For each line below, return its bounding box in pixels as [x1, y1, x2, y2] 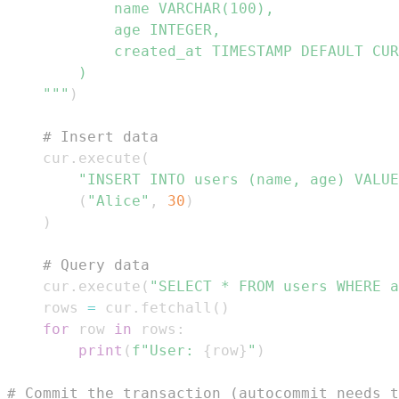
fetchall [141, 298, 212, 316]
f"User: [132, 341, 203, 359]
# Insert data [43, 127, 159, 145]
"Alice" [87, 191, 150, 209]
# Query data [43, 256, 150, 273]
